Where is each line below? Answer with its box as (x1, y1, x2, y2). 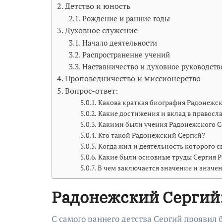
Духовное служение (65, 24, 138, 36)
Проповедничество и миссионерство (65, 72, 201, 84)
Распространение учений (82, 49, 170, 59)
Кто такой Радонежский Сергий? (98, 130, 205, 140)
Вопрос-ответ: (65, 85, 118, 96)
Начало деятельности (82, 37, 158, 48)
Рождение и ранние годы (82, 13, 170, 23)
